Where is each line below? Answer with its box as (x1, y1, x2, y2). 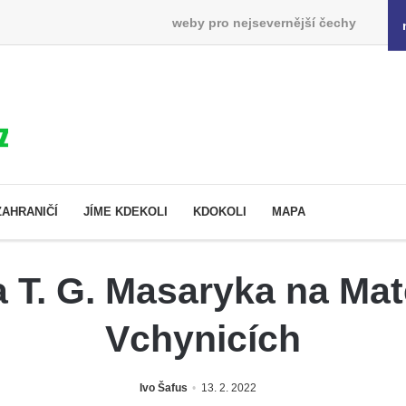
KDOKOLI (193, 204, 246, 218)
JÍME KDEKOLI (83, 204, 168, 218)
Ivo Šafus (139, 381, 188, 394)
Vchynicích (105, 317, 301, 360)
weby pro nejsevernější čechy (171, 14, 356, 30)
